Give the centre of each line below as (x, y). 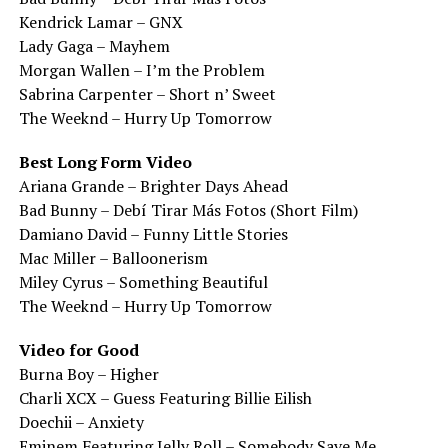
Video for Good (78, 349)
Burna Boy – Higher (88, 373)
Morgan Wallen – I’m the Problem (141, 69)
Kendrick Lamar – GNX (100, 21)
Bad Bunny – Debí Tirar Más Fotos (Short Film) (188, 209)
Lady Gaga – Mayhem (94, 45)
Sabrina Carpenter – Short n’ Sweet (147, 93)
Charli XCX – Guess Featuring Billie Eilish (165, 397)
